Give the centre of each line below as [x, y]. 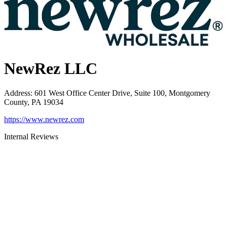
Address [17, 93]
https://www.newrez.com [44, 120]
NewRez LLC [51, 68]
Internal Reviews [31, 137]
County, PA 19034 [34, 102]
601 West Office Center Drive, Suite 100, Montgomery [122, 93]
